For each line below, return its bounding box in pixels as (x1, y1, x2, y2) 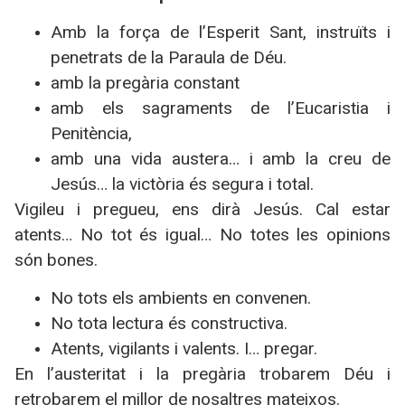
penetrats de (51, 47, 151, 68)
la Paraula (151, 47, 225, 68)
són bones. (14, 250, 98, 270)
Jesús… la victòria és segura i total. (51, 174, 314, 194)
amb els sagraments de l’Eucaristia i (51, 98, 391, 118)
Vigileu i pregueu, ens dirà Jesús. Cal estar (14, 199, 391, 220)
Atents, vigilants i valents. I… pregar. (51, 338, 317, 360)
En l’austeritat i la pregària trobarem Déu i (14, 363, 391, 385)
